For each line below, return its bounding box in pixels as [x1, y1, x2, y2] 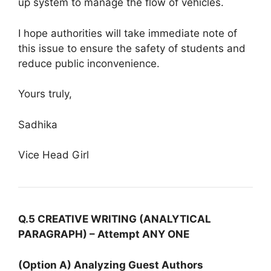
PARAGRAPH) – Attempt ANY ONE [18, 228, 189, 240]
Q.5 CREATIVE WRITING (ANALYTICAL [18, 213, 211, 225]
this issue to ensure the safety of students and [18, 42, 246, 54]
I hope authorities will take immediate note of [18, 27, 237, 39]
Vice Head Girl [18, 149, 89, 161]
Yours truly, [18, 88, 72, 100]
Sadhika [18, 118, 57, 131]
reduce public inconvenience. [18, 57, 160, 70]
